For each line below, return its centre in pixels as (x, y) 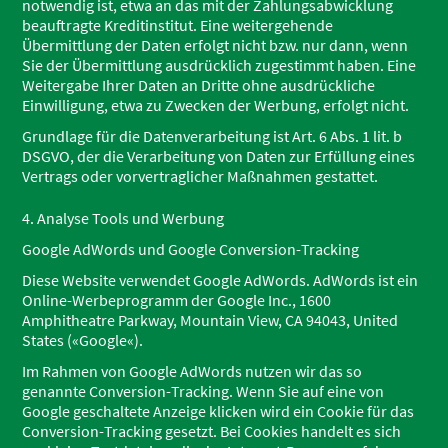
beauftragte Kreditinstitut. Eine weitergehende (178, 25)
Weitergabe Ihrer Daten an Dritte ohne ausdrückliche (199, 85)
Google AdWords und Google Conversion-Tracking (191, 249)
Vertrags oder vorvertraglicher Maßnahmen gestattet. (200, 176)
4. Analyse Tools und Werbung (123, 218)
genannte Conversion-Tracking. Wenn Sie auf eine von (203, 391)
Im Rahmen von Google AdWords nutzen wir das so (192, 371)
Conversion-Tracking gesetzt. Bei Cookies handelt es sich (212, 431)
